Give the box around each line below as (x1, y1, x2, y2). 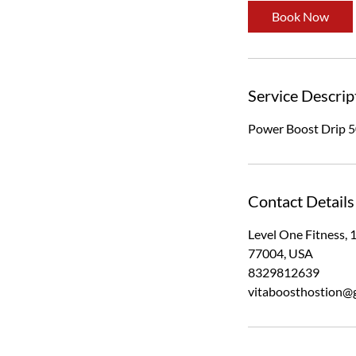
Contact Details (248, 192, 354, 211)
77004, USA (248, 246, 313, 261)
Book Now (272, 9, 329, 25)
